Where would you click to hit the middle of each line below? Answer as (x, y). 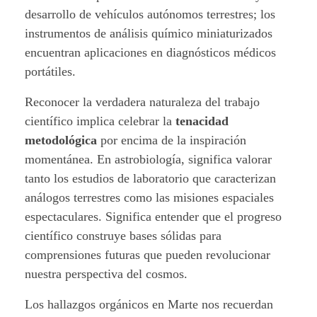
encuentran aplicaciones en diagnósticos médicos (150, 52)
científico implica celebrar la (100, 121)
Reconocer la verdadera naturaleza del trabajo (142, 102)
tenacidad (202, 121)
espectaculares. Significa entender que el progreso (153, 216)
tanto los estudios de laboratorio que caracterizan (150, 178)
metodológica (61, 140)
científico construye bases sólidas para (123, 235)
